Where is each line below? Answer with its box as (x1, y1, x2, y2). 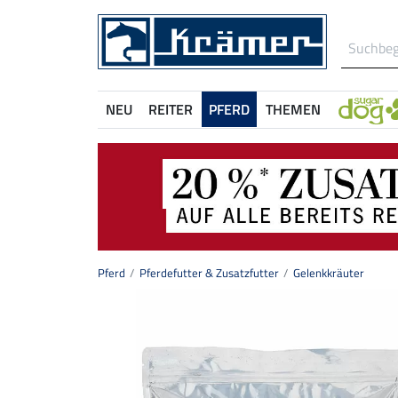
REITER (148, 99, 193, 120)
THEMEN (266, 99, 321, 120)
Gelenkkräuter (293, 264, 364, 283)
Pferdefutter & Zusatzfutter (139, 264, 279, 283)
